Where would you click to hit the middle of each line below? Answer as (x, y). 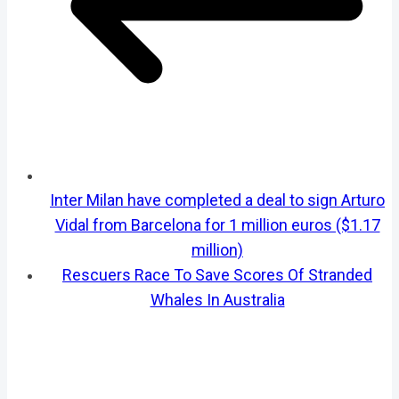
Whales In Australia (217, 299)
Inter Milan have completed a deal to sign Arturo (217, 199)
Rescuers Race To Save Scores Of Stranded (217, 274)
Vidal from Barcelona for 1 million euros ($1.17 (217, 224)
